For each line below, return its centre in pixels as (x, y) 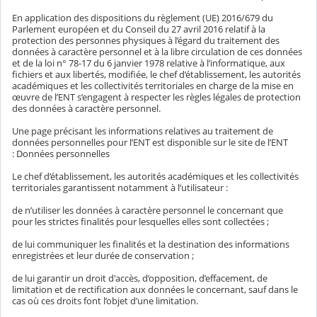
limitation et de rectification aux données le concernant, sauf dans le (155, 290)
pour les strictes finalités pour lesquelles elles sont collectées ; (140, 222)
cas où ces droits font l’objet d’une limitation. (105, 301)
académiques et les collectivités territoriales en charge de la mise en (153, 86)
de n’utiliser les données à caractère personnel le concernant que (148, 211)
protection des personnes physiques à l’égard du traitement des (146, 41)
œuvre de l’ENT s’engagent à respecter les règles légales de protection (156, 97)
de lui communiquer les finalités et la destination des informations (151, 244)
